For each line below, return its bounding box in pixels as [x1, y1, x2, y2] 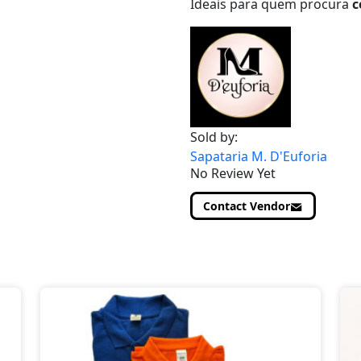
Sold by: [190, 128, 238, 146]
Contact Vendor [203, 198, 290, 214]
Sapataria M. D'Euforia [190, 147, 327, 165]
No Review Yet [190, 164, 276, 182]
